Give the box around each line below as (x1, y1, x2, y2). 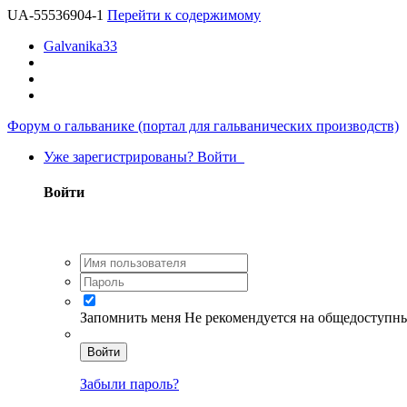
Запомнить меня (80, 309, 184, 325)
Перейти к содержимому (107, 7, 261, 23)
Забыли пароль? (80, 375, 179, 392)
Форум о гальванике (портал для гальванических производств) (7, 118, 399, 134)
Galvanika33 (44, 38, 117, 54)
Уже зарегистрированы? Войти (44, 149, 244, 164)
